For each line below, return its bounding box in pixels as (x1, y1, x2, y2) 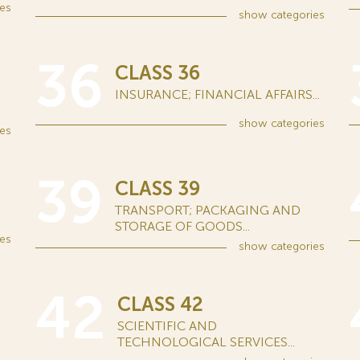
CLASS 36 (115, 61, 200, 84)
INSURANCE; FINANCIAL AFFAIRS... (115, 87, 320, 102)
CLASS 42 (117, 292, 203, 316)
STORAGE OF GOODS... (115, 219, 250, 234)
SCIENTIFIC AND (117, 318, 217, 333)
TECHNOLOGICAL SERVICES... (117, 334, 295, 350)
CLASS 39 (115, 177, 200, 200)
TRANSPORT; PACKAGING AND (115, 202, 301, 218)
